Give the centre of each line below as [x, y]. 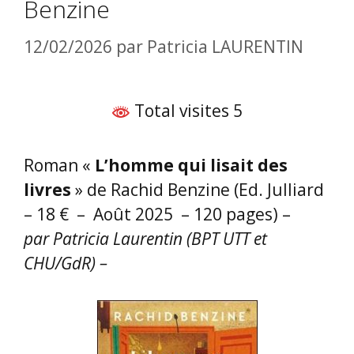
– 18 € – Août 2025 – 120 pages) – [157, 214]
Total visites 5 [186, 110]
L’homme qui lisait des [191, 165]
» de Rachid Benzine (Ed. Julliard [198, 189]
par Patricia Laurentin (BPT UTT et [145, 238]
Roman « [59, 165]
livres [47, 189]
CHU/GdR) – [66, 263]
